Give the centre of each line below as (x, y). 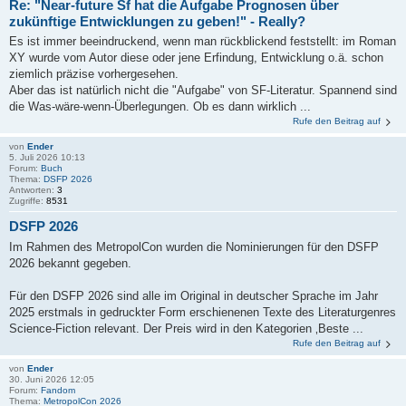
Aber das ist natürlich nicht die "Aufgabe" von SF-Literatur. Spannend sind (203, 91)
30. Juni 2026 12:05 (52, 379)
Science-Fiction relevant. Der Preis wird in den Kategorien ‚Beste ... (186, 328)
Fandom (58, 390)
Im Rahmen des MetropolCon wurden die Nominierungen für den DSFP (194, 246)
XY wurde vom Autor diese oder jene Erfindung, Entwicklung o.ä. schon (196, 58)
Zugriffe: (28, 201)
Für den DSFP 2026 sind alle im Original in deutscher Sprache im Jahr (193, 295)
